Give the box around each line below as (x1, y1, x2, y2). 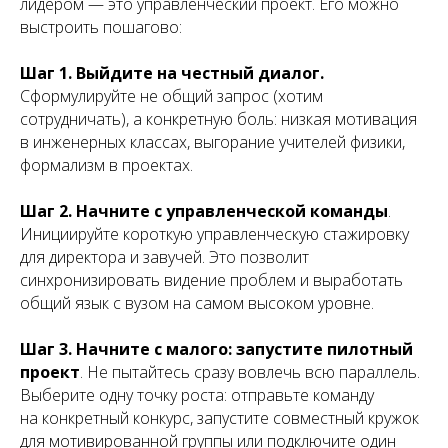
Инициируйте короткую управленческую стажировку (20, 222, 409, 245)
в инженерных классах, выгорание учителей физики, (20, 130, 405, 153)
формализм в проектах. (20, 153, 193, 176)
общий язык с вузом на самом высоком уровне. (20, 291, 374, 314)
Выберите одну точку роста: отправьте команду (20, 383, 374, 406)
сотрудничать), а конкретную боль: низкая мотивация (20, 107, 417, 130)
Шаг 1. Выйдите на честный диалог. (20, 61, 324, 84)
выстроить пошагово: (20, 15, 182, 38)
